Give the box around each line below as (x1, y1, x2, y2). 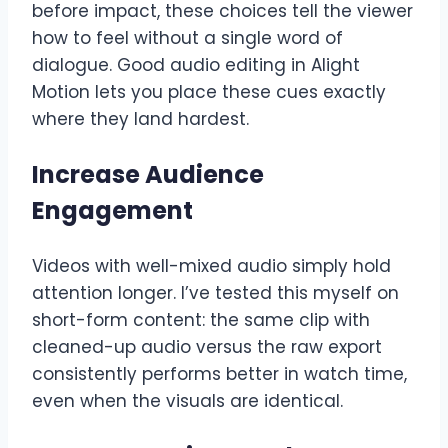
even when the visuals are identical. (32, 389, 343, 414)
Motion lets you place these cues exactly (32, 80, 386, 105)
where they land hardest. (32, 107, 249, 132)
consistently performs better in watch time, (32, 362, 407, 387)
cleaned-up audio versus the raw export (32, 335, 382, 360)
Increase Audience (32, 158, 264, 192)
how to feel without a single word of (32, 26, 343, 51)
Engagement (32, 194, 193, 228)
